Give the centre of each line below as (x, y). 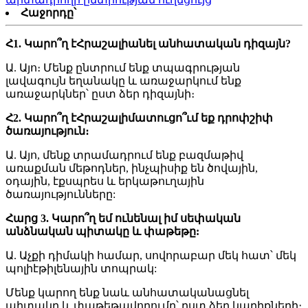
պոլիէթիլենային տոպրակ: (81, 269)
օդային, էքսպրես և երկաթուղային (105, 181)
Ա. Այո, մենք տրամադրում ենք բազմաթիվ (124, 155)
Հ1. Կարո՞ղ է (41, 44)
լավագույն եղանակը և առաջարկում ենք (123, 81)
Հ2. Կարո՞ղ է (41, 118)
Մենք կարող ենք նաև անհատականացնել (127, 293)
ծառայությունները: (60, 195)
